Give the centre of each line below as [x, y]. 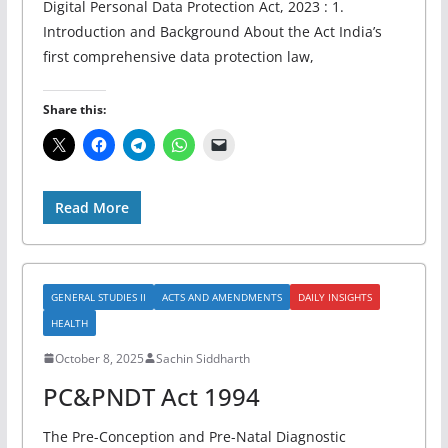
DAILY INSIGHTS [334, 296]
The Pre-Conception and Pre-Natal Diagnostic [194, 436]
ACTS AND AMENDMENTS [221, 296]
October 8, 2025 [99, 358]
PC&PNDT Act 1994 [151, 396]
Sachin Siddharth [202, 358]
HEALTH [69, 322]
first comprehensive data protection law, [178, 56]
